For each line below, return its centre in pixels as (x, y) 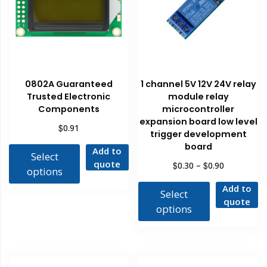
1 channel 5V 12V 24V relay (198, 84)
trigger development (198, 134)
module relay (198, 96)
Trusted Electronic (69, 96)
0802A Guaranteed (69, 84)
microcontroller (198, 109)
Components (69, 109)
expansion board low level (198, 121)
